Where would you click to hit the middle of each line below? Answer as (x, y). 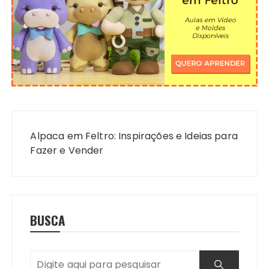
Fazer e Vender (67, 150)
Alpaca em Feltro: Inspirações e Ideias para (134, 136)
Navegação (48, 118)
